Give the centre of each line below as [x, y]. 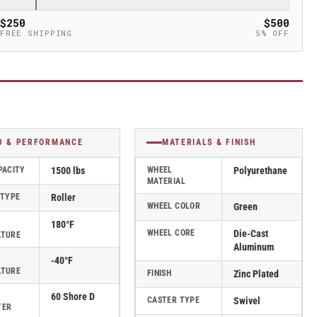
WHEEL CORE [171, 233]
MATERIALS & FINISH [209, 142]
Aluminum [254, 247]
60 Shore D [73, 296]
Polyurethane [260, 171]
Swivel [247, 301]
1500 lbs [68, 171]
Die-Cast [251, 234]
